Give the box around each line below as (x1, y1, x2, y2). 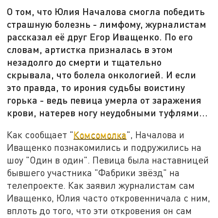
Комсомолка (73, 128, 127, 140)
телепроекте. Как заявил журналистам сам (7, 179, 195, 191)
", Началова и (127, 128, 185, 140)
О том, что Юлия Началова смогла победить (7, 5, 205, 18)
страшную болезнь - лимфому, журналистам (7, 18, 207, 30)
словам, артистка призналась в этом (7, 43, 173, 55)
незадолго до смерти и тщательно (7, 56, 162, 68)
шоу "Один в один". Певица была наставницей (7, 154, 209, 165)
